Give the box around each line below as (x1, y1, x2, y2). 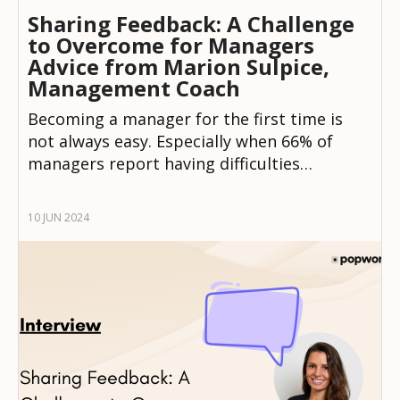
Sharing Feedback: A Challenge (28, 9, 354, 39)
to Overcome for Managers (28, 30, 314, 61)
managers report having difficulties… (28, 153, 312, 175)
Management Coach (28, 73, 240, 104)
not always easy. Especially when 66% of (28, 130, 333, 153)
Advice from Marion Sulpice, (28, 52, 329, 82)
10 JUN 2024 (28, 210, 89, 226)
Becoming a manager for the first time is (28, 108, 343, 130)
